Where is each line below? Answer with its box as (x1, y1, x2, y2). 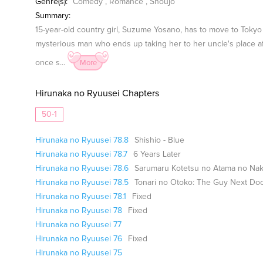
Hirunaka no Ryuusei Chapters (35, 89, 159, 98)
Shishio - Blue (134, 136, 184, 144)
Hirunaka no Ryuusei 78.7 (35, 150, 127, 159)
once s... (35, 59, 68, 67)
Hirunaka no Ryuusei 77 (35, 221, 122, 229)
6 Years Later (133, 150, 181, 159)
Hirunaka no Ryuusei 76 (35, 235, 122, 243)
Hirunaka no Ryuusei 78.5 (35, 178, 129, 187)
